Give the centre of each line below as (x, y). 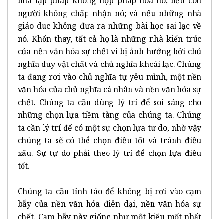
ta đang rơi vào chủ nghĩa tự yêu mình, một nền (109, 77)
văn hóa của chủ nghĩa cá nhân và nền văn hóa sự (109, 89)
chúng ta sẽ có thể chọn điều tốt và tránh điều (109, 140)
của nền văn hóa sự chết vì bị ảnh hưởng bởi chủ (109, 51)
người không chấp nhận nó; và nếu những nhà (109, 13)
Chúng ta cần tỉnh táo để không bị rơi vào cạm (109, 191)
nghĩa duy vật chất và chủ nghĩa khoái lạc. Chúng (109, 64)
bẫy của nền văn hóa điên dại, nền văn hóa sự (109, 204)
